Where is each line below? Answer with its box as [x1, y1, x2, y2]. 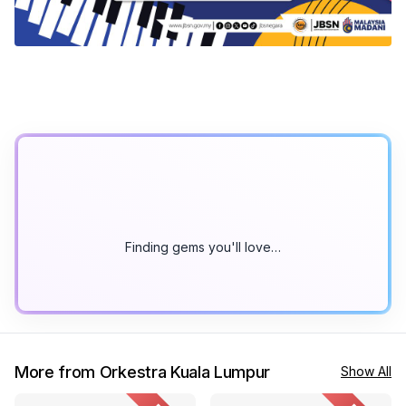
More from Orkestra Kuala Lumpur [14, 362, 271, 382]
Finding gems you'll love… [125, 239, 281, 256]
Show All [341, 363, 391, 380]
